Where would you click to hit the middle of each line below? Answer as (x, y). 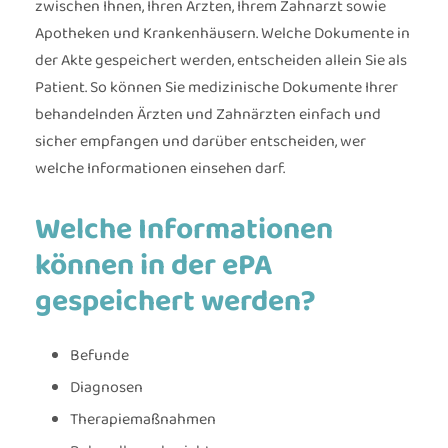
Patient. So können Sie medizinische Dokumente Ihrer (216, 88)
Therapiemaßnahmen (143, 420)
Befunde (99, 356)
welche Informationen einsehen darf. (160, 169)
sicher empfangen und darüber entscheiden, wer (200, 142)
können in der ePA (154, 266)
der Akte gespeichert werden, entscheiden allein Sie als (221, 61)
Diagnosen (106, 388)
